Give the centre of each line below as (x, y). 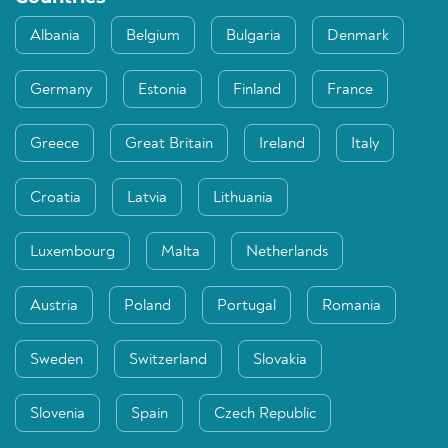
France (350, 90)
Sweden (56, 360)
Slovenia (57, 414)
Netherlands (287, 252)
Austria (54, 306)
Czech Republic (265, 414)
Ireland (282, 144)
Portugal (246, 306)
